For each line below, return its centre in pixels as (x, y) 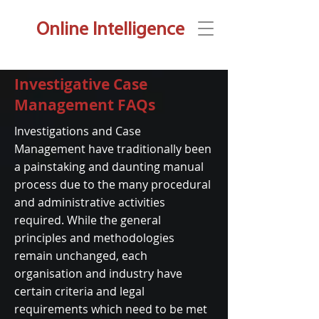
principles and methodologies (94, 238)
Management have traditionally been (113, 149)
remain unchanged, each (81, 256)
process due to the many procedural (113, 184)
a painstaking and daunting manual (109, 167)
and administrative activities (90, 202)
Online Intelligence (110, 30)
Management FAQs (85, 105)
